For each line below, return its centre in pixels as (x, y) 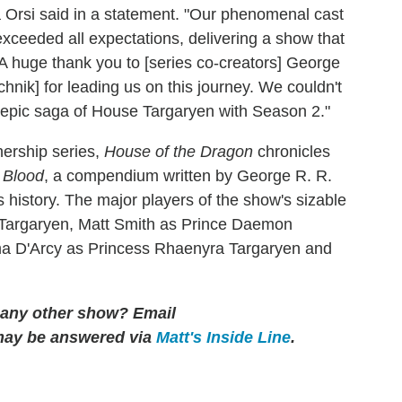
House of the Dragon (179, 151)
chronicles (292, 151)
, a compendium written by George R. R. (188, 175)
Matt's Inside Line (223, 337)
